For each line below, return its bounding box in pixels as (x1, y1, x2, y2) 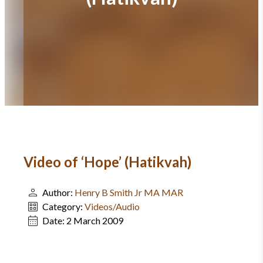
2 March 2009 (66, 215, 123, 226)
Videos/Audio (85, 201, 140, 212)
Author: (42, 187, 75, 198)
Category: (42, 201, 85, 212)
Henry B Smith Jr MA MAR (75, 187, 183, 198)
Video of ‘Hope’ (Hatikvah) (23, 153, 191, 170)
